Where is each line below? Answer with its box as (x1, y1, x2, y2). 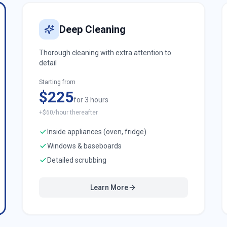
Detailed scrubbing (47, 156, 106, 164)
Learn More (90, 183, 129, 192)
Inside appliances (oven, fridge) (47, 128, 146, 136)
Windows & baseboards (47, 142, 122, 150)
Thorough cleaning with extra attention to (39, 49, 171, 57)
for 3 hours (73, 96, 108, 104)
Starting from (39, 79, 75, 86)
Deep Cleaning (59, 23, 126, 35)
